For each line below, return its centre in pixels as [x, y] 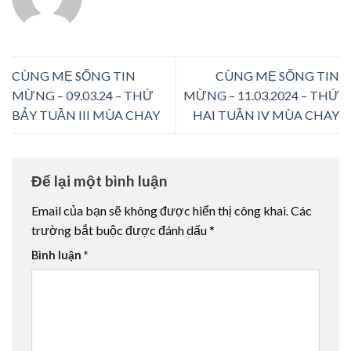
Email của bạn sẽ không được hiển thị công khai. [160, 210]
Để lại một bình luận [101, 181]
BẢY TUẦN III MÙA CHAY [86, 115]
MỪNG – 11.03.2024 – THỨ [261, 96]
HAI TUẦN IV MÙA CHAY [266, 115]
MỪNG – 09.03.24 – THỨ [83, 96]
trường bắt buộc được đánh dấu [120, 230]
